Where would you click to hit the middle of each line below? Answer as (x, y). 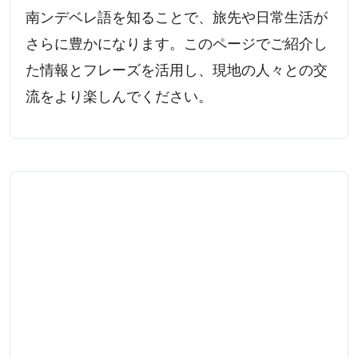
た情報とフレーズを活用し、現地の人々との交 (177, 70)
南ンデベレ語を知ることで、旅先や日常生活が (177, 17)
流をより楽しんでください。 (119, 96)
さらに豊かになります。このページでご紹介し (177, 44)
